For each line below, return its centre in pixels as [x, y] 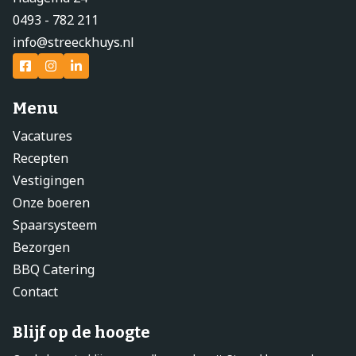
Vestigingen [48, 180]
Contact [35, 291]
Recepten [41, 158]
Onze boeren [51, 202]
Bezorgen [41, 247]
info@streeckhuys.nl [74, 42]
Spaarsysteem [55, 224]
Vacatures [43, 135]
